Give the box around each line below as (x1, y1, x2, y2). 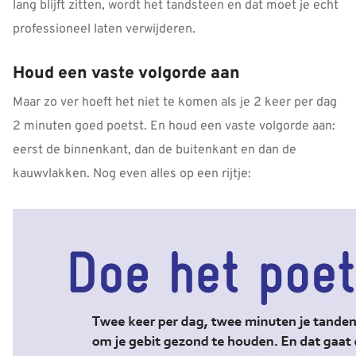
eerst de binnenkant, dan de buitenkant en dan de (13, 142, 296, 159)
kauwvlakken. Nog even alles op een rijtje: (13, 166, 251, 183)
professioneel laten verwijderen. (13, 21, 195, 38)
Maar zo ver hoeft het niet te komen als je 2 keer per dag (13, 95, 337, 111)
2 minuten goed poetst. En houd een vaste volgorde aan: (13, 118, 335, 135)
